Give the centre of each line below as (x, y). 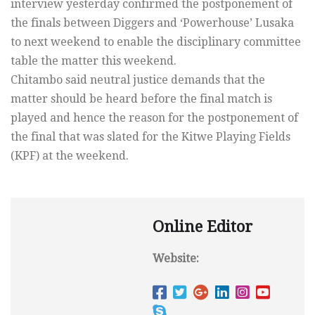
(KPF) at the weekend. (70, 156)
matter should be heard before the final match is (141, 99)
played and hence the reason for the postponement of (154, 118)
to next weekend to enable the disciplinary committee (156, 42)
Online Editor (202, 227)
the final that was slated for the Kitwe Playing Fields (150, 137)
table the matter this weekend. (94, 61)
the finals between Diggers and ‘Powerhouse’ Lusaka (152, 23)
